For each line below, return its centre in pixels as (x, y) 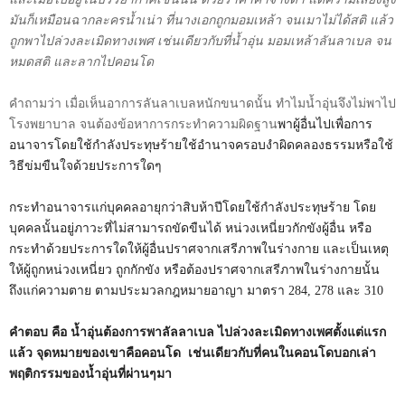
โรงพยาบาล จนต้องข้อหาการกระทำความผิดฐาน (143, 124)
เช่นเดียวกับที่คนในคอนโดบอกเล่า (282, 353)
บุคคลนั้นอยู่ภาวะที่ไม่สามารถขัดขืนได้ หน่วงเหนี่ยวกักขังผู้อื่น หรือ (190, 228)
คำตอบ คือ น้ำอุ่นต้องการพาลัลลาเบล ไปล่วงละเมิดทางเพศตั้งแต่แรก (198, 332)
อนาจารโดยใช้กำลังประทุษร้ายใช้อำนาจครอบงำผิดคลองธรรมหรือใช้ (201, 145)
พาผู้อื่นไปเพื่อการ (325, 124)
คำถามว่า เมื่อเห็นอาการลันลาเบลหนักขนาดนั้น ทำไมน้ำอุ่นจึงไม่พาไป (202, 103)
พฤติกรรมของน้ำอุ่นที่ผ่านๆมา (90, 373)
